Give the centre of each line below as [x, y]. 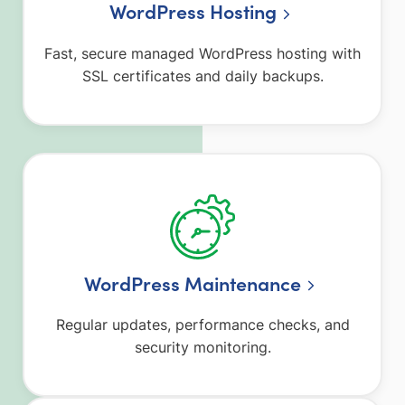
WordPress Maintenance [193, 283]
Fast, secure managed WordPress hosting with [202, 53]
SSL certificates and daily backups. [202, 75]
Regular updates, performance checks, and [202, 324]
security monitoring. [202, 347]
